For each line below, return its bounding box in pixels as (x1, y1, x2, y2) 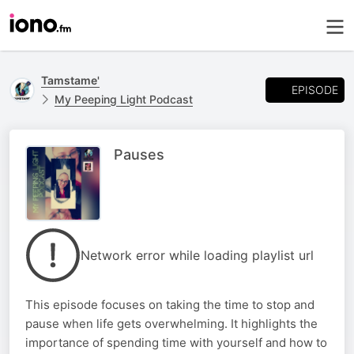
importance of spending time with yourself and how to (25, 335, 327, 350)
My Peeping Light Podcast (55, 92, 193, 106)
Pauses (114, 146, 164, 163)
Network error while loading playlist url (81, 247, 314, 263)
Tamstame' (41, 73, 100, 87)
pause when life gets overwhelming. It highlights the (25, 316, 318, 331)
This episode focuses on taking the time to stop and (25, 297, 314, 312)
